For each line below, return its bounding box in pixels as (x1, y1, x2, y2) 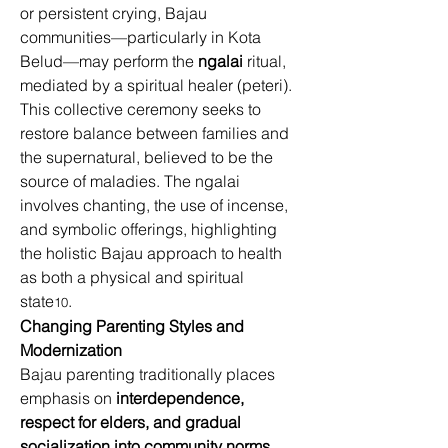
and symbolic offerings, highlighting (20, 219, 281, 239)
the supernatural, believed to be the (20, 147, 277, 167)
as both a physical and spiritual (20, 267, 248, 287)
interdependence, (116, 388, 248, 408)
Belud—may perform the (20, 51, 198, 71)
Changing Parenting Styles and (20, 316, 248, 336)
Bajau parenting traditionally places (20, 364, 279, 384)
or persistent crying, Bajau (20, 3, 211, 23)
